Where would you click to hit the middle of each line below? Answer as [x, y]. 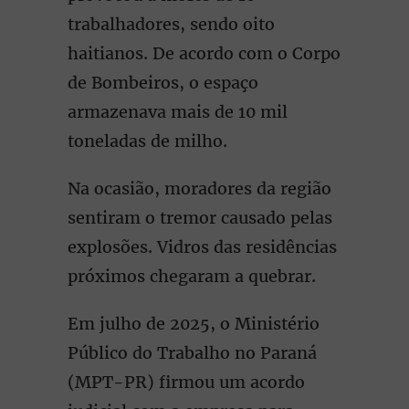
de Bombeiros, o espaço [163, 83]
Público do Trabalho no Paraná [192, 353]
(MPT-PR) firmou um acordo [186, 382]
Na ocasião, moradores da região [199, 189]
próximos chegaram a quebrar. [192, 276]
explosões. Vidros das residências [202, 247]
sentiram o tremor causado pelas [200, 218]
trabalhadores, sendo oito [171, 24]
